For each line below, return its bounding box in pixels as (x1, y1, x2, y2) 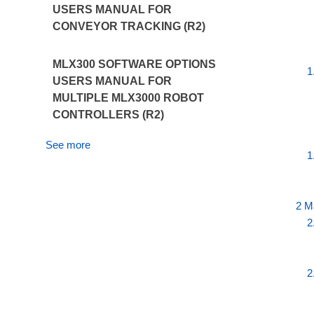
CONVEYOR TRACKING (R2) (52, 20, 205, 32)
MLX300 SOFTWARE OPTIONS (52, 58, 216, 70)
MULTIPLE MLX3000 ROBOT (52, 92, 204, 104)
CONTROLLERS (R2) (52, 109, 164, 121)
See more (45, 139, 90, 151)
